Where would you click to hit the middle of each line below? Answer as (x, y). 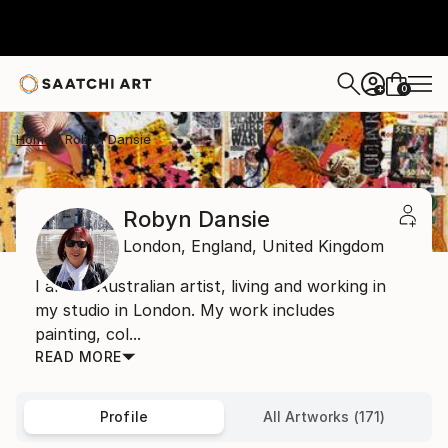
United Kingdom (323, 246)
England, (224, 246)
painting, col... (88, 334)
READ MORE (78, 356)
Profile (124, 416)
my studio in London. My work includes (185, 310)
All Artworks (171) (324, 416)
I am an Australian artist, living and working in (210, 286)
